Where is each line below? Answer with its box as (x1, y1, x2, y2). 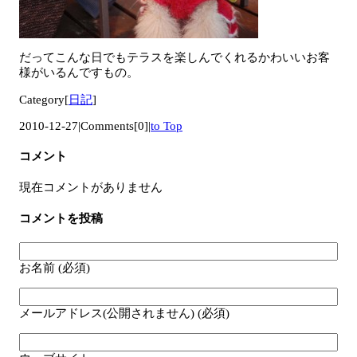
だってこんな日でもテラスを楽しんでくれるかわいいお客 (19, 50, 330, 64)
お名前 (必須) (19, 261, 90, 274)
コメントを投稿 (19, 211, 103, 225)
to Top (151, 119, 182, 132)
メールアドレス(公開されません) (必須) (19, 306, 229, 320)
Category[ (19, 92, 69, 106)
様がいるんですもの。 (19, 65, 139, 79)
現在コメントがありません (19, 180, 163, 194)
